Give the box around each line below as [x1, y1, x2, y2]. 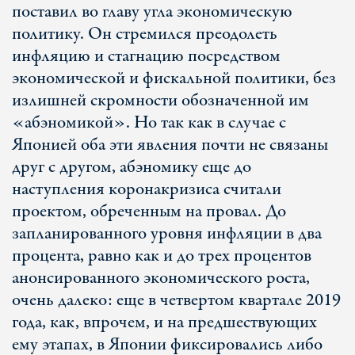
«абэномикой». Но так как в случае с [12, 110, 286, 136]
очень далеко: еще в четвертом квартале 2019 [12, 288, 341, 313]
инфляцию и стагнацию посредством [12, 44, 281, 69]
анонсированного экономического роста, [12, 265, 310, 291]
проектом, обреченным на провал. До [12, 199, 286, 224]
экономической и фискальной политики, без [12, 66, 336, 91]
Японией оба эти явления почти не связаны [12, 132, 328, 158]
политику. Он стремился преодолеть [12, 21, 277, 47]
